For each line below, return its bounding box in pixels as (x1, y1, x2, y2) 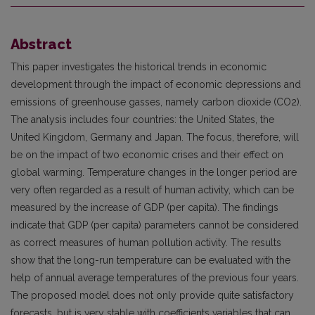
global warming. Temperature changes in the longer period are (11, 167, 297, 178)
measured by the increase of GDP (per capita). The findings (11, 202, 278, 213)
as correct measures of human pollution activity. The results (11, 237, 281, 248)
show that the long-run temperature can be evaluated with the (11, 255, 290, 266)
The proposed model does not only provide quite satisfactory (11, 290, 294, 301)
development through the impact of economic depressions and (11, 79, 301, 90)
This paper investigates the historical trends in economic (11, 61, 266, 72)
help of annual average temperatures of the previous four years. (11, 272, 299, 283)
